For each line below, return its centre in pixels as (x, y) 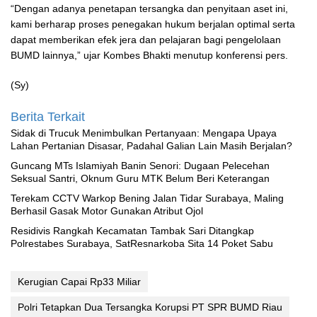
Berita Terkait (48, 117)
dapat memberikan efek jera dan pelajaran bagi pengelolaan (146, 40)
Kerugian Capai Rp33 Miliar (79, 282)
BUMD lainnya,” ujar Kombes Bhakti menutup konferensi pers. (149, 56)
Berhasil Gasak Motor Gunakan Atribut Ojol (107, 211)
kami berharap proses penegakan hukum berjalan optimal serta (153, 24)
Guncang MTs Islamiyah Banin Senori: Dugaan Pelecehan (140, 166)
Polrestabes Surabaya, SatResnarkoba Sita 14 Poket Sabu (142, 244)
